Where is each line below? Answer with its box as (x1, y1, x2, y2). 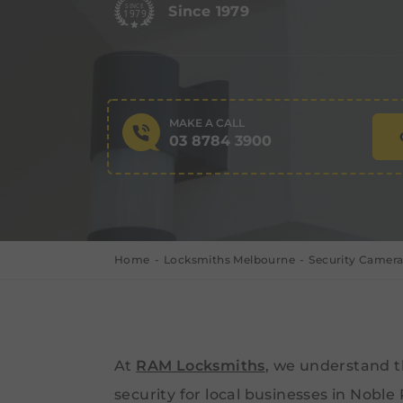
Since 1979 (168, 3, 250, 21)
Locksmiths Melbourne (164, 253, 296, 266)
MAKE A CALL (169, 115, 245, 130)
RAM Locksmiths (136, 357, 265, 374)
